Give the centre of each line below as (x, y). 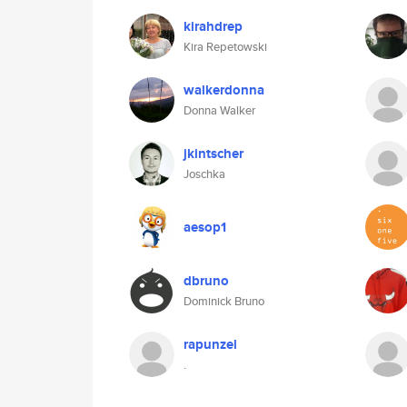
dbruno (206, 281)
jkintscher (213, 154)
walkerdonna (224, 90)
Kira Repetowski (225, 47)
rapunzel (210, 344)
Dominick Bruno (224, 301)
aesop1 (205, 227)
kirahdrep (213, 26)
